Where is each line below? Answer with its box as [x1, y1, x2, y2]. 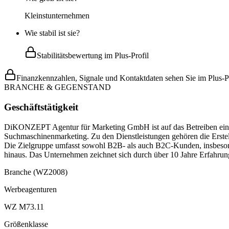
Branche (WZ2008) [4, 167, 67, 176]
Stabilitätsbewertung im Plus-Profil [37, 51, 149, 60]
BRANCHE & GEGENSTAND [4, 83, 111, 92]
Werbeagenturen [4, 185, 57, 194]
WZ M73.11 [4, 202, 44, 211]
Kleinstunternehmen [25, 11, 89, 20]
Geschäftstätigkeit [4, 101, 78, 112]
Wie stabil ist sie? [25, 29, 80, 38]
